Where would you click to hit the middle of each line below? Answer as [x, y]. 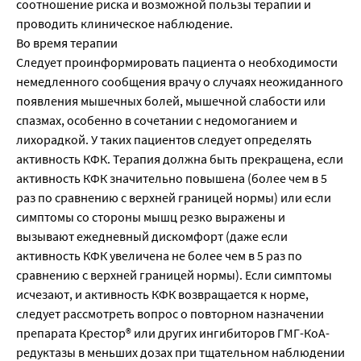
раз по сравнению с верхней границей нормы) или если [174, 198]
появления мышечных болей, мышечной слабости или [171, 101]
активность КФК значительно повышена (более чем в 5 [172, 178]
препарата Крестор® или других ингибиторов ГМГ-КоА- [173, 333]
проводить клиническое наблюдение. [124, 24]
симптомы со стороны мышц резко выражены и [151, 217]
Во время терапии [67, 43]
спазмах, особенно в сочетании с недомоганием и [157, 120]
